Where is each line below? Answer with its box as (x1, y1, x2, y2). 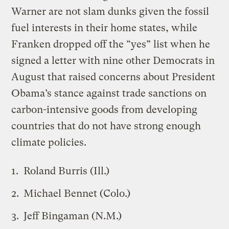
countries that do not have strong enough (11, 120, 201, 132)
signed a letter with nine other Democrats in (11, 54, 215, 66)
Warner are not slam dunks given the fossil (11, 5, 210, 17)
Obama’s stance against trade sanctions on (11, 87, 207, 99)
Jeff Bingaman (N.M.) (24, 210, 122, 222)
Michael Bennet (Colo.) (24, 187, 131, 199)
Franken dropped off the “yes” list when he (11, 38, 211, 50)
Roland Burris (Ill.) (24, 165, 110, 177)
